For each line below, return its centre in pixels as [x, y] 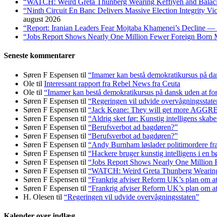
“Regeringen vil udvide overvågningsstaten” [132, 197]
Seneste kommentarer [39, 56]
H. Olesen [39, 197]
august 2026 [42, 19]
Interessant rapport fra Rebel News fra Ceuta [112, 83]
